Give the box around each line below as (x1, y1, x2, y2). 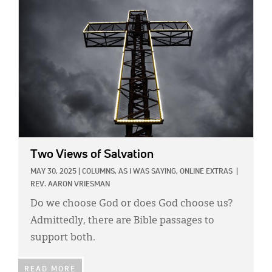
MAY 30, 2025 (30, 168, 76, 176)
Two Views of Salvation (30, 148, 154, 161)
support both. (30, 233, 95, 243)
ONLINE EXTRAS (180, 168, 233, 176)
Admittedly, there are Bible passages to (30, 216, 214, 226)
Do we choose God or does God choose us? (30, 199, 233, 209)
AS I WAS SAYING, (118, 168, 178, 176)
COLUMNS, (82, 168, 117, 176)
